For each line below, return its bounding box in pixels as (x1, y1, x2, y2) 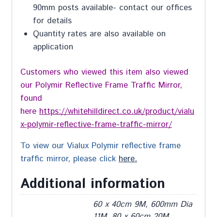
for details (32, 15, 72, 27)
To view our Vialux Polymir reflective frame (20, 140, 181, 152)
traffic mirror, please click (20, 153, 116, 165)
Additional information (20, 174, 165, 194)
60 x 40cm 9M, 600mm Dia (93, 199, 192, 210)
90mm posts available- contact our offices (32, 1, 192, 14)
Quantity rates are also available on (32, 28, 166, 40)
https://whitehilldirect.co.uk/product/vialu (39, 106, 194, 117)
